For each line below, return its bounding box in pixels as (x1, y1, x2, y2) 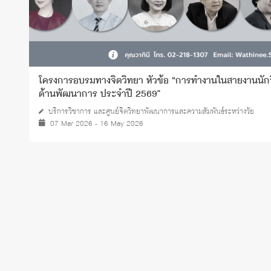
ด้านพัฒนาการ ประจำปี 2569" (39, 87, 160, 101)
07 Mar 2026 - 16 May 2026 (50, 117, 143, 129)
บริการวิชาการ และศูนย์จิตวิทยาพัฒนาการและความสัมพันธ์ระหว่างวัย (48, 105, 254, 117)
